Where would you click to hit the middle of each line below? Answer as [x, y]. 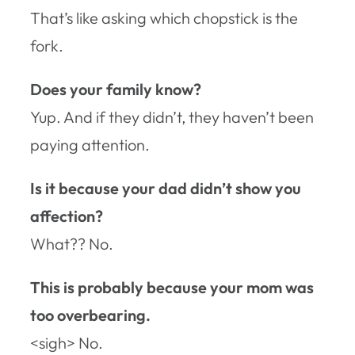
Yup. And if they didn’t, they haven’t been [172, 116]
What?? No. [72, 243]
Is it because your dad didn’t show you [166, 188]
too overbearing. [90, 315]
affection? [67, 216]
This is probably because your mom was [172, 287]
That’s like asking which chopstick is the [164, 17]
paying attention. [90, 144]
